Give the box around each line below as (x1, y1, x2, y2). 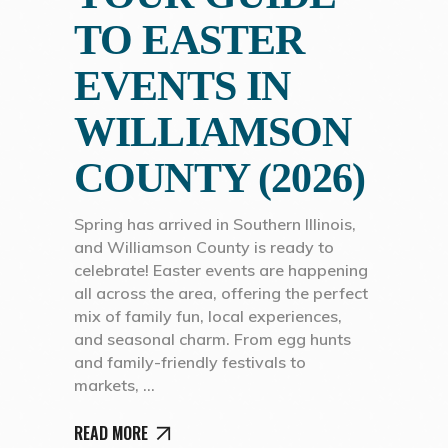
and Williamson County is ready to (74, 236, 334, 257)
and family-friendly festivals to (74, 351, 306, 372)
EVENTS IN (74, 62, 291, 109)
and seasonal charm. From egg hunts (74, 328, 351, 349)
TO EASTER (74, 16, 305, 63)
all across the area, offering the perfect (74, 282, 368, 303)
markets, (74, 374, 143, 395)
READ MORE (74, 420, 148, 445)
